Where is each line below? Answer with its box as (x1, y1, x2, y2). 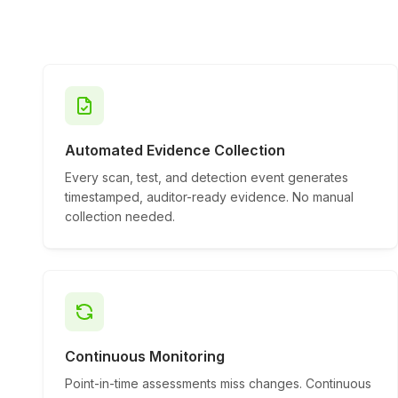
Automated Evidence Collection (65, 141, 285, 159)
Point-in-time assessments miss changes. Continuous (65, 376, 371, 391)
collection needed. (65, 209, 175, 224)
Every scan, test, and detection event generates (65, 170, 348, 185)
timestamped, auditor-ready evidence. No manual (65, 189, 354, 204)
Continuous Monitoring (65, 347, 225, 365)
